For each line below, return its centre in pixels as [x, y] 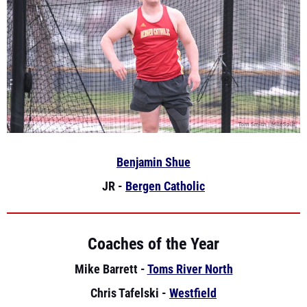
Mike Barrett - [111, 241]
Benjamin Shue [153, 134]
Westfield [193, 265]
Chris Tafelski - [130, 265]
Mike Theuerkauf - [121, 288]
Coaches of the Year [153, 216]
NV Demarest [201, 288]
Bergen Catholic [165, 158]
